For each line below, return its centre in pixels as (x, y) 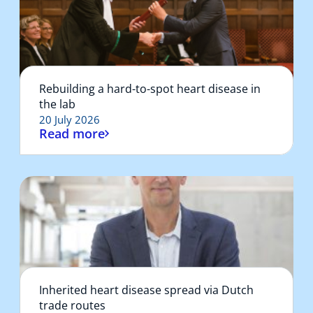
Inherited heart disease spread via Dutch (146, 290)
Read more (72, 133)
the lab (57, 104)
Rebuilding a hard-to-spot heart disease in (150, 88)
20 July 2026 (70, 119)
